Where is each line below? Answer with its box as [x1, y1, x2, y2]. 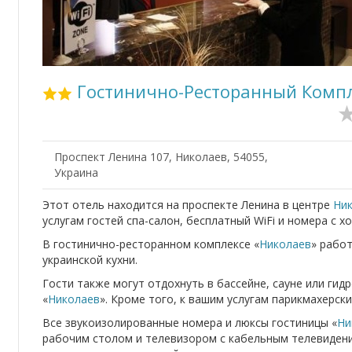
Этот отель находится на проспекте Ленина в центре [42, 197, 333, 213]
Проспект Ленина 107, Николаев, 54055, [54, 149, 268, 165]
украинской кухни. [42, 252, 137, 268]
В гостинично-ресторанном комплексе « [42, 236, 259, 252]
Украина [54, 165, 98, 181]
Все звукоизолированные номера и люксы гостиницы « [42, 315, 337, 331]
